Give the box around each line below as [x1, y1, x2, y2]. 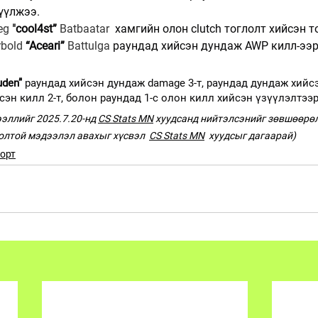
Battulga [67, 38, 113, 53]
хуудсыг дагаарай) [204, 129, 296, 141]
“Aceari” [26, 38, 65, 53]
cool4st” [16, 21, 60, 35]
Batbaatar [60, 21, 112, 35]
